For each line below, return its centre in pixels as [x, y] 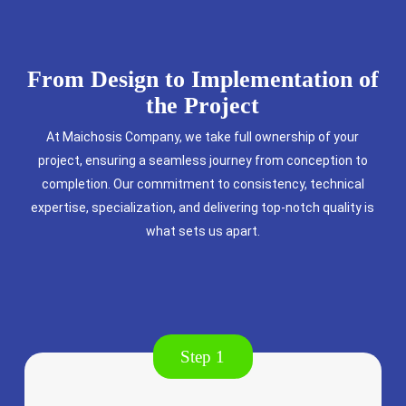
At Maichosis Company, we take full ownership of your [203, 137]
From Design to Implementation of [203, 79]
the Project [203, 106]
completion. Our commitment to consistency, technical [203, 184]
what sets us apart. [203, 231]
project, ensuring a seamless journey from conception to [203, 160]
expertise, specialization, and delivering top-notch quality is [203, 208]
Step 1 [203, 357]
